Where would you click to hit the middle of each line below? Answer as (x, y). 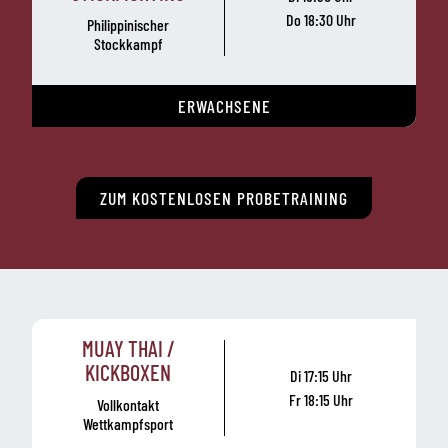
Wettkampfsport (128, 423)
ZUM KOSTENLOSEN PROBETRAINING (224, 197)
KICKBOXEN (128, 371)
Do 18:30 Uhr (320, 20)
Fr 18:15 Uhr (320, 400)
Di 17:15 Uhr (320, 376)
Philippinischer (128, 24)
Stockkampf (128, 43)
